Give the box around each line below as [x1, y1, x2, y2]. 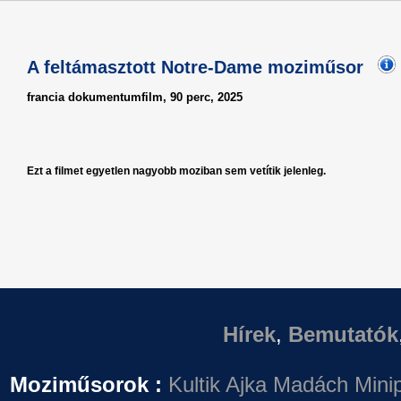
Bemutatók [288, 322, 398, 346]
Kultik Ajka [168, 372, 267, 397]
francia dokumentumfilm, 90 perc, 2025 [27, 90, 243, 104]
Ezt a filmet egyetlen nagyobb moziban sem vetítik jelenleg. [27, 165, 326, 177]
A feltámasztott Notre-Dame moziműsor [27, 57, 369, 77]
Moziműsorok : [10, 372, 162, 397]
